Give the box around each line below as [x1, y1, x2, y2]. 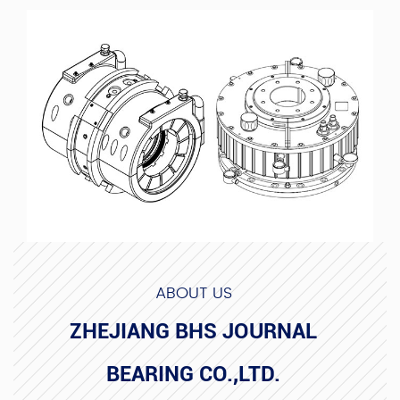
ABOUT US [154, 279, 232, 306]
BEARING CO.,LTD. [106, 361, 280, 387]
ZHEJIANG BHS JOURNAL [70, 318, 317, 344]
